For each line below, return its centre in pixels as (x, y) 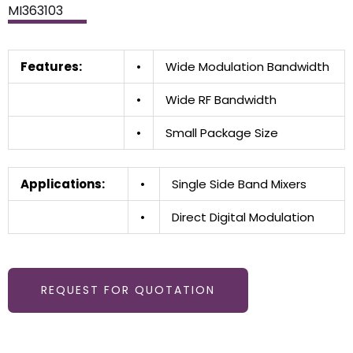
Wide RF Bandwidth (221, 99)
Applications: (63, 184)
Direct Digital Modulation (243, 217)
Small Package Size (222, 132)
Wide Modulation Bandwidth (247, 66)
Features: (65, 66)
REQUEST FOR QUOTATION (128, 290)
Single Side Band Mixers (239, 184)
